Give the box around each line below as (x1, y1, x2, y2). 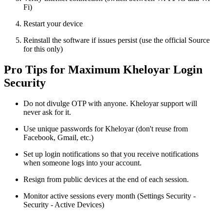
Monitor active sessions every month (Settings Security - (23, 192, 196, 200)
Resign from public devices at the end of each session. (23, 175, 189, 184)
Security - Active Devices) (23, 200, 104, 209)
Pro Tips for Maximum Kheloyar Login (4, 63, 202, 76)
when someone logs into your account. (23, 159, 142, 167)
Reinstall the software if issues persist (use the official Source (23, 36, 210, 45)
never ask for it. (23, 108, 71, 117)
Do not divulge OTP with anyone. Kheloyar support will (23, 99, 197, 108)
